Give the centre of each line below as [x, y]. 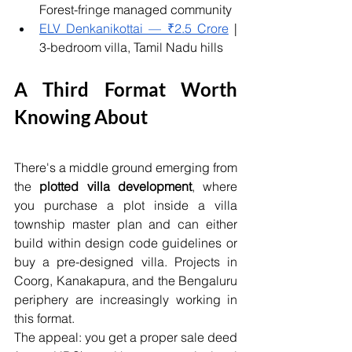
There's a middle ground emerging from [126, 168]
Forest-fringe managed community [136, 10]
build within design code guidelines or [126, 243]
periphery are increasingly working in [126, 300]
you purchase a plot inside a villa [126, 205]
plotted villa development [115, 187]
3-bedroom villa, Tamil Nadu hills [131, 48]
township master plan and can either [126, 224]
